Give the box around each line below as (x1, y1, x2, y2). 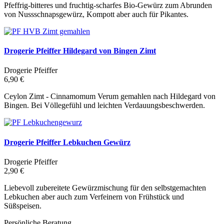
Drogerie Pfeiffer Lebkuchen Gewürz (4, 137, 130, 146)
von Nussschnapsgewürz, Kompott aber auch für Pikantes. (4, 9, 188, 18)
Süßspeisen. (4, 201, 41, 210)
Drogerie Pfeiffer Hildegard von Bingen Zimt (4, 46, 156, 55)
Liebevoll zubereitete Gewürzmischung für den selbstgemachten (4, 183, 206, 192)
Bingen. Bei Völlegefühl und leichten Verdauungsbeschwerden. (4, 101, 205, 110)
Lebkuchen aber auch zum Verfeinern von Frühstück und (4, 192, 184, 201)
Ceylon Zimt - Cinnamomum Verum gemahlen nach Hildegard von (4, 92, 215, 101)
